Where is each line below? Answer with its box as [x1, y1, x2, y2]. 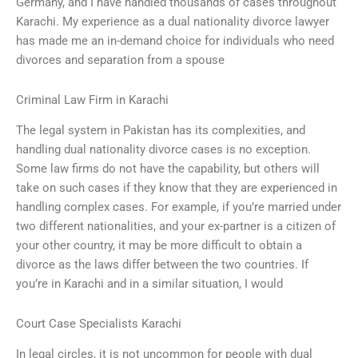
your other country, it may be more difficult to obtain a [16, 238, 302, 253]
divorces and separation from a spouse [16, 53, 225, 68]
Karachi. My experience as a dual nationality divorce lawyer [16, 14, 329, 30]
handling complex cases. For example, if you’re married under [16, 200, 341, 215]
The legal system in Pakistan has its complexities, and [16, 123, 305, 138]
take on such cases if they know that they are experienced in [16, 181, 337, 196]
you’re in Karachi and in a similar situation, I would [16, 276, 283, 292]
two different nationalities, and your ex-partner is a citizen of [16, 219, 336, 234]
